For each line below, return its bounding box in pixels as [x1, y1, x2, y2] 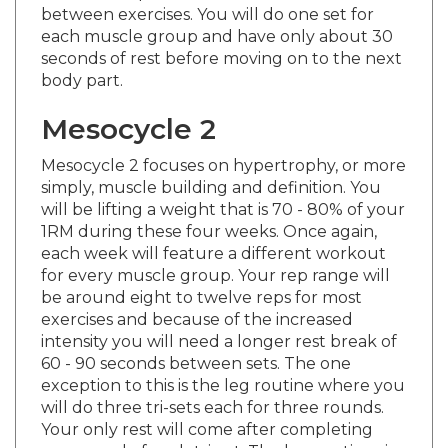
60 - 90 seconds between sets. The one [41, 335, 351, 355]
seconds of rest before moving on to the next [41, 30, 402, 50]
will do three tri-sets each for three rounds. [41, 379, 384, 399]
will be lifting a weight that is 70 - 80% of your [41, 181, 405, 201]
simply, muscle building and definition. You [41, 159, 381, 179]
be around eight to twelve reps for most [41, 269, 362, 289]
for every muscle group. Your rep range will [41, 247, 390, 267]
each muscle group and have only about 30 [41, 8, 393, 28]
